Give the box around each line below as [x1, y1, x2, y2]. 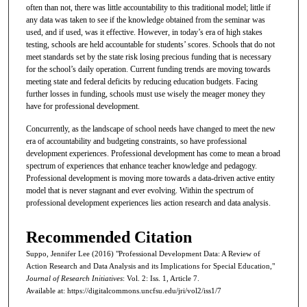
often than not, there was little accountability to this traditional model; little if [25, 2, 271, 12]
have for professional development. [25, 101, 140, 111]
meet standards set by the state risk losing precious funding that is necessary [25, 51, 271, 62]
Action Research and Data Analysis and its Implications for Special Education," [25, 262, 275, 271]
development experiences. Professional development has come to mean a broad [25, 149, 280, 159]
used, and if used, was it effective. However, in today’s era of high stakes [25, 27, 262, 37]
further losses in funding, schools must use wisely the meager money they [25, 88, 265, 99]
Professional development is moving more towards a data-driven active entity [25, 173, 275, 184]
